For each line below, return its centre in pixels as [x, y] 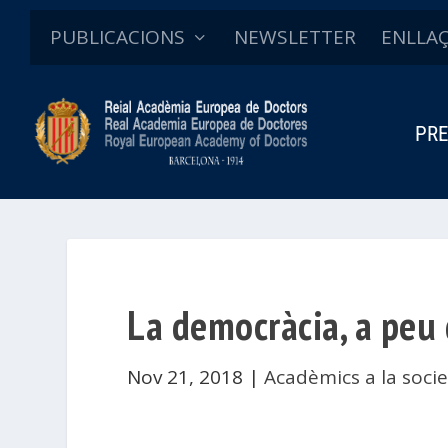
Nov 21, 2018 [185, 376]
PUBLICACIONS [117, 37]
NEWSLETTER [295, 37]
